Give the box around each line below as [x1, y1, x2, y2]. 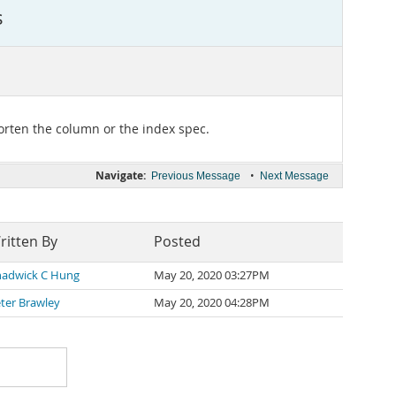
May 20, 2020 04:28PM [154, 295, 270, 310]
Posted [154, 232, 201, 251]
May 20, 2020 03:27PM [154, 268, 270, 283]
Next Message [260, 170, 329, 182]
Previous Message [151, 170, 240, 182]
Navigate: [95, 168, 146, 183]
